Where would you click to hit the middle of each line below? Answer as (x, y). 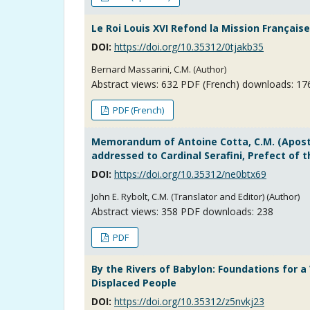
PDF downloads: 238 (226, 211)
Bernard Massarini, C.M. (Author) (159, 69)
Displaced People (134, 282)
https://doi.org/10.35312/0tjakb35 (189, 46)
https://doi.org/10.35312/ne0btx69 (190, 174)
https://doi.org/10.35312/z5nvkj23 (189, 301)
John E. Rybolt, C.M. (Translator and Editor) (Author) (195, 196)
